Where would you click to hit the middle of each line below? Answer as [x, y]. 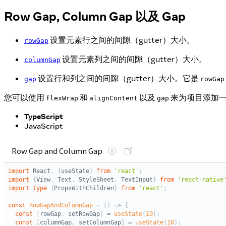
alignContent [114, 98]
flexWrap [62, 98]
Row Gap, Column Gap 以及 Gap [95, 16]
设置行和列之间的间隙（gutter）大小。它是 [118, 78]
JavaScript [43, 126]
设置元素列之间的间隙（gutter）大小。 [134, 59]
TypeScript [44, 116]
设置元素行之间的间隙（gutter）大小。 [122, 40]
